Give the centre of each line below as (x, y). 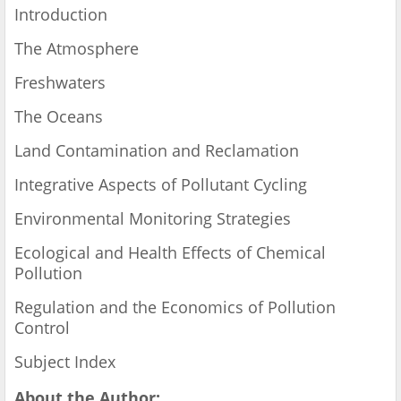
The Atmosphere (77, 49)
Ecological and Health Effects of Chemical (170, 253)
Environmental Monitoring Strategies (153, 219)
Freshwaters (60, 83)
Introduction (61, 15)
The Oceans (59, 117)
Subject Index (65, 362)
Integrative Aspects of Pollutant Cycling (161, 185)
